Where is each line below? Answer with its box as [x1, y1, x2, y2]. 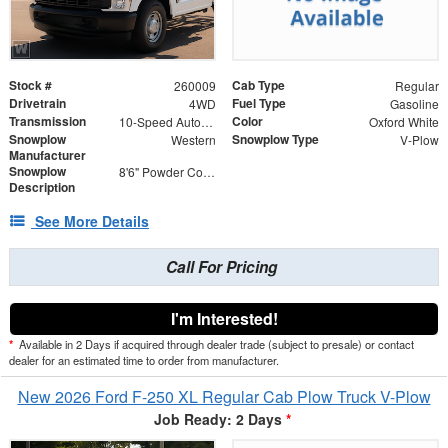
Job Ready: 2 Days [154, 409, 282, 430]
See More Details [35, 211, 149, 232]
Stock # [9, 76, 52, 95]
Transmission [9, 112, 86, 131]
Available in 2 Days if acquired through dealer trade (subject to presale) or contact [16, 336, 414, 353]
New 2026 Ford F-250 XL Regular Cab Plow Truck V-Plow [17, 385, 431, 409]
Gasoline [389, 95, 439, 113]
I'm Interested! [170, 307, 278, 331]
